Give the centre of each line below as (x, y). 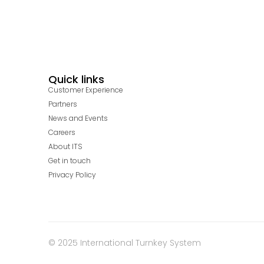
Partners (63, 104)
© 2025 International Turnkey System (125, 242)
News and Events (78, 118)
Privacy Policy (72, 174)
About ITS (65, 146)
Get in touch (70, 160)
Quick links (76, 79)
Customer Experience (86, 90)
